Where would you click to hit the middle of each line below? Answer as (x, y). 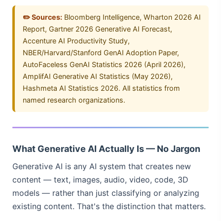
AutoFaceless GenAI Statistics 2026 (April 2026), (104, 64)
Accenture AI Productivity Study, (76, 40)
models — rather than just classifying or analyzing (106, 193)
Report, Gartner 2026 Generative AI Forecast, (97, 29)
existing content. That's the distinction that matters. (109, 206)
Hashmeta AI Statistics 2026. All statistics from (101, 88)
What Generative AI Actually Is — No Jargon (106, 148)
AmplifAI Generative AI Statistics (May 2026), (98, 76)
